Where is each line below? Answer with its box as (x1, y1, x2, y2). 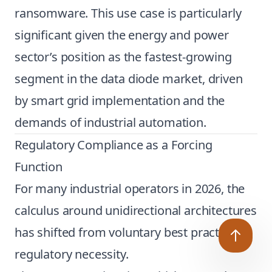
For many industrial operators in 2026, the (15, 180, 245, 197)
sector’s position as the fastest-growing (15, 49, 232, 65)
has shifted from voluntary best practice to (15, 224, 250, 240)
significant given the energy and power (15, 27, 229, 43)
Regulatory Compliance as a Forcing (15, 137, 212, 153)
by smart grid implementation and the (15, 92, 225, 109)
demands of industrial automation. (15, 114, 206, 131)
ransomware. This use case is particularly (15, 5, 242, 21)
